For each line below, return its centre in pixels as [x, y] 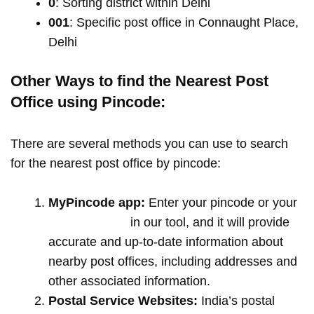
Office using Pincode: [88, 102]
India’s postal [236, 301]
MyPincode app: [97, 203]
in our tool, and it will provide [208, 223]
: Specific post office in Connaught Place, [184, 22]
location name [88, 223]
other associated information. [131, 281]
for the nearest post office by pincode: [117, 163]
